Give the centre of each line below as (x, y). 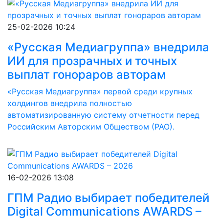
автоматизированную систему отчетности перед (103, 115)
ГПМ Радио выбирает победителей (108, 198)
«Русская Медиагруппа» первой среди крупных (100, 91)
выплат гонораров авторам (87, 75)
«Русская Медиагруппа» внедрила (108, 47)
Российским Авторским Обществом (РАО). (91, 127)
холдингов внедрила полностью (70, 103)
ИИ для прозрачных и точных (92, 61)
